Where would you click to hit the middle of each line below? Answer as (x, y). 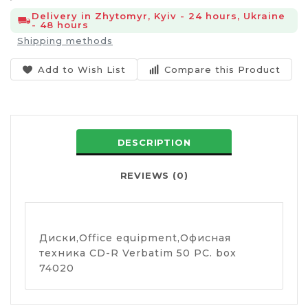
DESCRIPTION (154, 142)
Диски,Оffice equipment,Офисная (135, 238)
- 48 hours (60, 25)
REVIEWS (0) (154, 175)
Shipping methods (65, 41)
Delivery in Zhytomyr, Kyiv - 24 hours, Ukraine (158, 16)
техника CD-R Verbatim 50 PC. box (138, 253)
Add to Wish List (82, 69)
